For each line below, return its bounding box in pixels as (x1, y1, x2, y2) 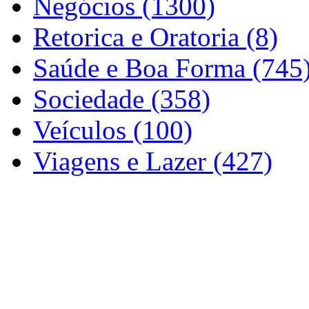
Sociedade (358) (33, 83, 210, 114)
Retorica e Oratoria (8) (33, 21, 278, 52)
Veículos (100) (33, 114, 192, 145)
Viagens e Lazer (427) (33, 146, 272, 176)
